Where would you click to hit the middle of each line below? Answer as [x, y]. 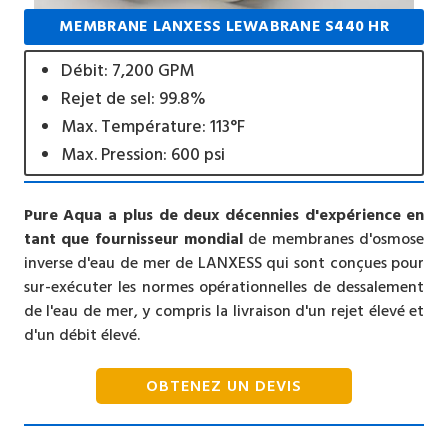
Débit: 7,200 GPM [127, 70]
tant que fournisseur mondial [136, 238]
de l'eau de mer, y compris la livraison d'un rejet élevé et [224, 310]
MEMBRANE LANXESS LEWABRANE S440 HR [224, 26]
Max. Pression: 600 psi [142, 154]
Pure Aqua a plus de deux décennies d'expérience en [224, 214]
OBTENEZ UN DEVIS [224, 385]
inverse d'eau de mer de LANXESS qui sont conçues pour [224, 262]
